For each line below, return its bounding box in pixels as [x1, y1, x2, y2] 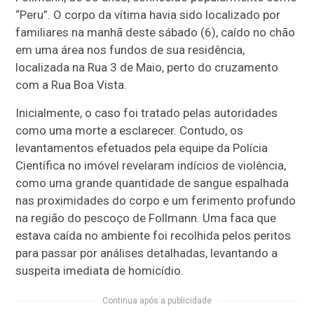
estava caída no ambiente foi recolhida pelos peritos [15, 228, 292, 243]
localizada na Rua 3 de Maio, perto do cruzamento [15, 60, 279, 75]
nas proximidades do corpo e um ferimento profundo [15, 193, 296, 208]
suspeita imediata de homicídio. [15, 264, 184, 278]
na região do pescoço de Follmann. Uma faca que [15, 211, 277, 226]
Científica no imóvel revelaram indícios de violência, [15, 158, 287, 173]
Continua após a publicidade [102, 296, 212, 306]
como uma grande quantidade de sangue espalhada [15, 176, 289, 191]
